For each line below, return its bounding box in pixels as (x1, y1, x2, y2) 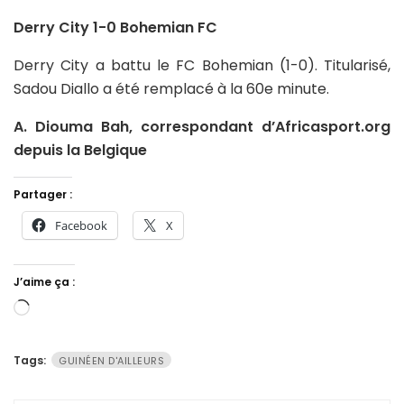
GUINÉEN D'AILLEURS (59, 353, 164, 368)
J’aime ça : (14, 273, 75, 289)
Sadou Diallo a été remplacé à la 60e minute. (14, 78, 329, 99)
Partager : (14, 186, 72, 202)
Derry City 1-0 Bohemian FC (14, 16, 217, 38)
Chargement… (29, 298, 129, 320)
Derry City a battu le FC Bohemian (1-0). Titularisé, (14, 54, 390, 76)
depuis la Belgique (14, 139, 147, 161)
